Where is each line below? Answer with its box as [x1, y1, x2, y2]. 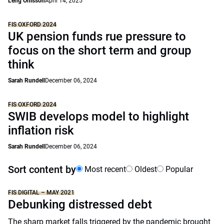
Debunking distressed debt [8, 197, 152, 211]
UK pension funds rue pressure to [8, 29, 186, 43]
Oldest [132, 164, 157, 174]
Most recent [82, 164, 126, 174]
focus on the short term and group [8, 43, 191, 57]
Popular [163, 164, 193, 174]
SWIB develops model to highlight [8, 109, 189, 123]
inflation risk [8, 123, 74, 137]
